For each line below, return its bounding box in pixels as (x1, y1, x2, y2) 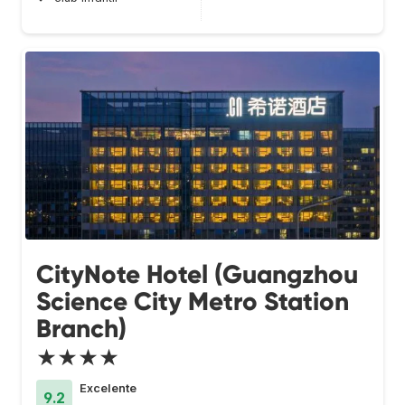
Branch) (36, 313, 127, 345)
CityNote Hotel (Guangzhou (36, 259, 358, 291)
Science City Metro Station (36, 286, 349, 318)
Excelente (80, 381, 137, 396)
